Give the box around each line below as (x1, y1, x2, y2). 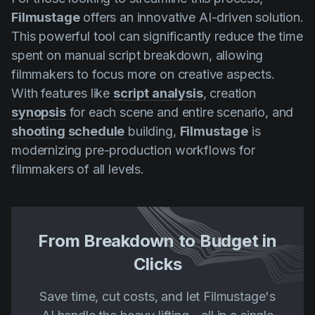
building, (124, 123, 180, 139)
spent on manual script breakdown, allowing (11, 47, 264, 63)
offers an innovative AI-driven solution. (79, 9, 304, 25)
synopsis (11, 104, 66, 120)
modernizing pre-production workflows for (11, 142, 255, 157)
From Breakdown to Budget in (38, 230, 277, 251)
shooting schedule (11, 123, 125, 139)
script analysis (112, 85, 203, 101)
